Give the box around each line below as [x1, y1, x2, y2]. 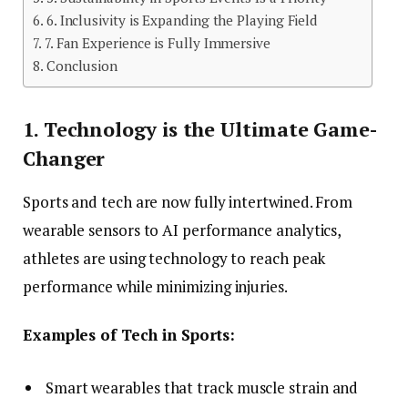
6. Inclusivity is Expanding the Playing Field [46, 11, 319, 30]
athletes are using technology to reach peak [23, 248, 326, 270]
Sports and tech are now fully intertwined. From [23, 191, 353, 213]
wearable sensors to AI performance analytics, [23, 219, 342, 241]
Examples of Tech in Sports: [23, 324, 235, 346]
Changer [23, 144, 106, 171]
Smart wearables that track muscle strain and [46, 376, 359, 398]
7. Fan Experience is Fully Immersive [44, 34, 270, 53]
